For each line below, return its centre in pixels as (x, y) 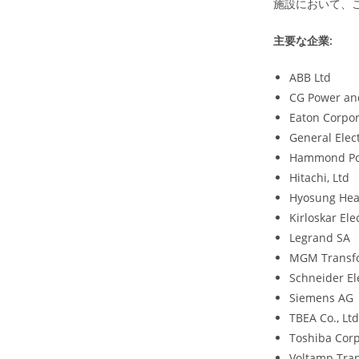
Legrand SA (320, 238)
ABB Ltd (310, 77)
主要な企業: (303, 40)
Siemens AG (321, 298)
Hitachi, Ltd (319, 177)
